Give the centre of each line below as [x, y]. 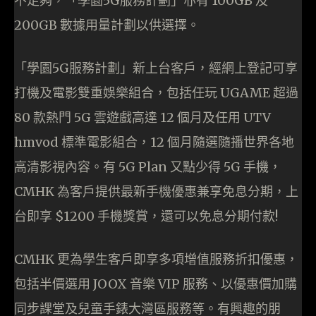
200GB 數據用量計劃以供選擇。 [107, 25]
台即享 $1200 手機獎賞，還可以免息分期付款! [146, 217]
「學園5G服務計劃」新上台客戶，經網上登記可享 [156, 68]
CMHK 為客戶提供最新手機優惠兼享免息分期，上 [156, 192]
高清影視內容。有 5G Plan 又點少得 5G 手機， [148, 167]
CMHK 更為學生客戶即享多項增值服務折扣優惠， [156, 260]
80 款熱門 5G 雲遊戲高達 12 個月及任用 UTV [142, 118]
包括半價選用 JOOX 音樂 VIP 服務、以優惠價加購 [156, 284]
